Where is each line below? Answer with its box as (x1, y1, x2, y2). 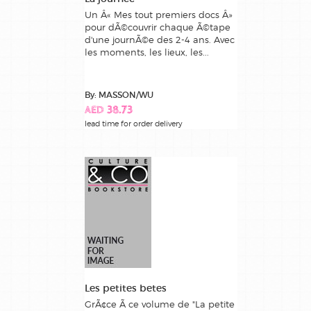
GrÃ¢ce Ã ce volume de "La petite (85, 298, 235, 310)
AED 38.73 (85, 104, 133, 117)
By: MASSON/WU (85, 89, 153, 100)
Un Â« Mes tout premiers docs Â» (85, 8, 233, 20)
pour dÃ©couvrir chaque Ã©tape (85, 21, 230, 33)
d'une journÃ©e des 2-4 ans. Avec (85, 33, 235, 45)
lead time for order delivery (85, 118, 183, 128)
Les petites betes (85, 281, 167, 294)
